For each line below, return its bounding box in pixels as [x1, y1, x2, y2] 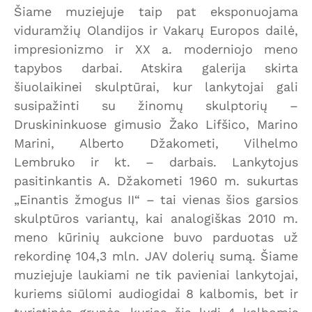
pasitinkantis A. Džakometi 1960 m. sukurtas [14, 173, 298, 189]
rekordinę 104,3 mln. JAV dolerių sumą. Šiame [14, 249, 298, 264]
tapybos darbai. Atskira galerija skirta [14, 61, 298, 76]
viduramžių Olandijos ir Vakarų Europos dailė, [14, 23, 298, 38]
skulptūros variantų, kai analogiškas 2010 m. [14, 211, 298, 226]
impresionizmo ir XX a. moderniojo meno [14, 42, 298, 57]
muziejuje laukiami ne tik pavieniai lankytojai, [14, 267, 298, 283]
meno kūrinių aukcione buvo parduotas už [14, 230, 298, 245]
